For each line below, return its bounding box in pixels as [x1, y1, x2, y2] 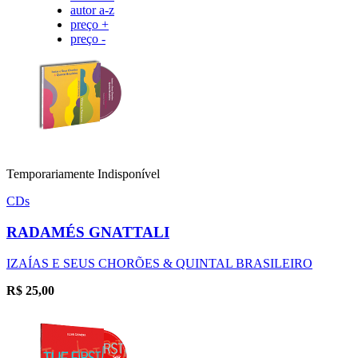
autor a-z [70, 3, 114, 18]
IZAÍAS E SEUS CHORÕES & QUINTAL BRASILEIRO [6, 256, 312, 270]
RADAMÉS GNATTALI [6, 223, 169, 241]
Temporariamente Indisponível [6, 167, 160, 181]
